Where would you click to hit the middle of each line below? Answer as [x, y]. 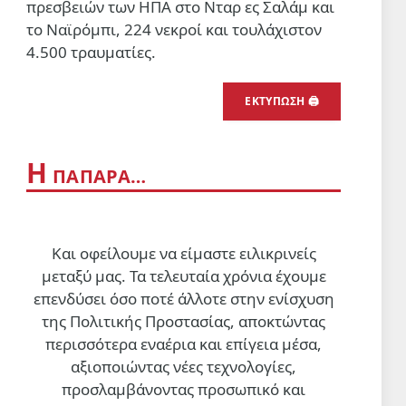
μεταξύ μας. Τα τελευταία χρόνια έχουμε [184, 276]
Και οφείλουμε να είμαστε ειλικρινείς [184, 254]
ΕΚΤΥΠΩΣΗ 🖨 [282, 101]
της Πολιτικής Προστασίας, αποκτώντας [184, 322]
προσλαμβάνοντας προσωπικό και [184, 390]
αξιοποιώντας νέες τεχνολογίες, [184, 367]
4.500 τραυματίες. [91, 53]
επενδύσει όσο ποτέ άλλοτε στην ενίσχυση [184, 299]
